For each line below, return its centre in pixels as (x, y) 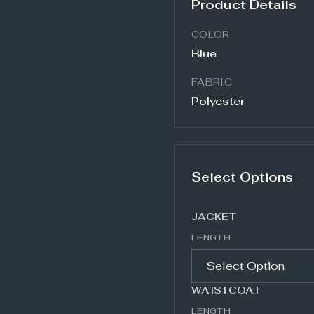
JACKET (214, 217)
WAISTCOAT (226, 290)
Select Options (242, 177)
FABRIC (212, 82)
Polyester (218, 101)
